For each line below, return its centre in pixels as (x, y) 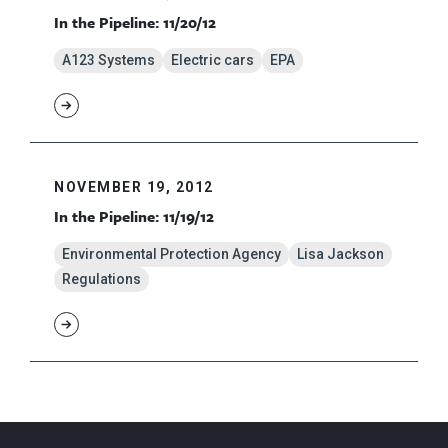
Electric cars (212, 60)
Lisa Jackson (340, 254)
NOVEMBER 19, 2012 (134, 187)
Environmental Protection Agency (171, 254)
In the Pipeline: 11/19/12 (134, 216)
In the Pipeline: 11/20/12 (135, 22)
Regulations (101, 279)
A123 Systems (108, 60)
